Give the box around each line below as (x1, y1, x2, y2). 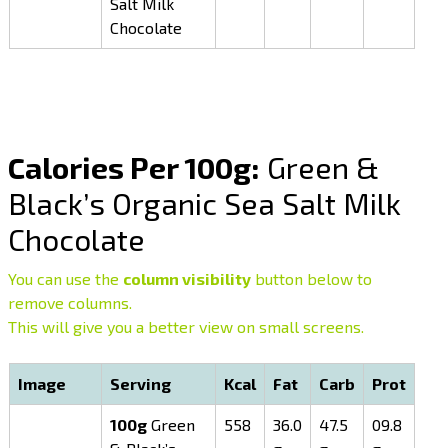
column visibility (123, 269, 252, 289)
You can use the (8, 269, 124, 289)
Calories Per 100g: (8, 149, 261, 186)
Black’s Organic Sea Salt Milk (8, 185, 402, 222)
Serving (109, 374, 171, 394)
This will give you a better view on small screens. (8, 317, 365, 337)
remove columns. (8, 293, 133, 313)
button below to (251, 269, 373, 289)
